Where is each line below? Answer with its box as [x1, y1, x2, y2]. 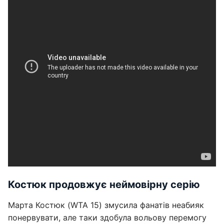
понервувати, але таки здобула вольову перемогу [8, 212, 206, 222]
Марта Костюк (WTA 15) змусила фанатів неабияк [8, 200, 204, 210]
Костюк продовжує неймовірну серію [8, 178, 200, 190]
